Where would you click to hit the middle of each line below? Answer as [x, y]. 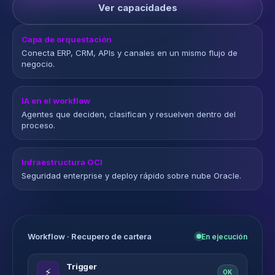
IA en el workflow [56, 101]
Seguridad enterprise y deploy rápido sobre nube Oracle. [131, 176]
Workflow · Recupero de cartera [90, 236]
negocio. [38, 64]
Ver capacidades [137, 8]
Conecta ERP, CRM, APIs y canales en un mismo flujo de [130, 53]
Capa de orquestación [67, 39]
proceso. [38, 125]
